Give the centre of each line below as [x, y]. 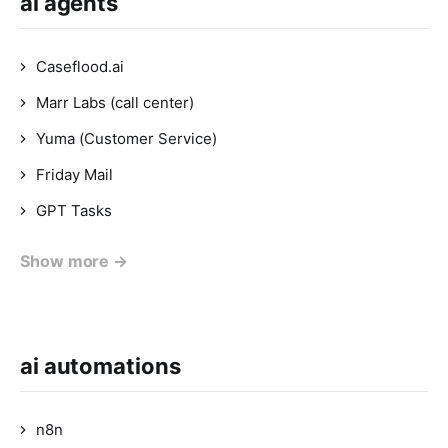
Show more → [74, 261]
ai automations [100, 366]
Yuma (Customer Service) [126, 138]
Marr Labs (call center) [115, 102]
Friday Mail [74, 174]
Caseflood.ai [80, 66]
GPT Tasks [74, 210]
